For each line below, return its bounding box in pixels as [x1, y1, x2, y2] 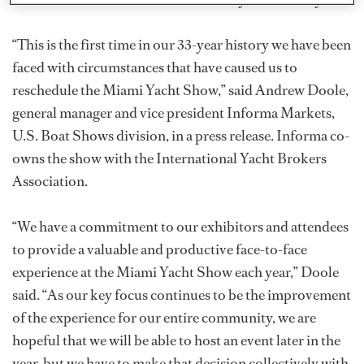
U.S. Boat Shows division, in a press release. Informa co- [12, 126, 349, 145]
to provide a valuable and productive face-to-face [12, 240, 307, 259]
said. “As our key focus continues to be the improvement [12, 285, 351, 305]
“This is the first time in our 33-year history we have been [12, 35, 351, 54]
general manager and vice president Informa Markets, [12, 103, 335, 123]
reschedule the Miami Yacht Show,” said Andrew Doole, [12, 80, 349, 100]
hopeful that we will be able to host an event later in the [12, 331, 340, 350]
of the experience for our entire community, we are [12, 308, 316, 327]
